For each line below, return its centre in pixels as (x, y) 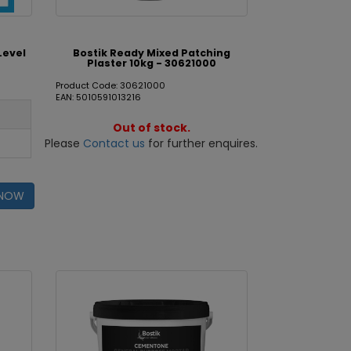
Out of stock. (151, 128)
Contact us (114, 143)
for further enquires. (202, 143)
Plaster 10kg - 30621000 (151, 63)
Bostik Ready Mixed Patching (151, 53)
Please (64, 143)
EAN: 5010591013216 (98, 97)
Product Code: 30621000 (110, 85)
